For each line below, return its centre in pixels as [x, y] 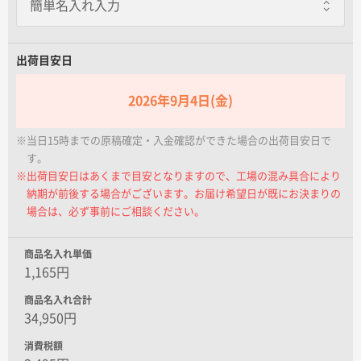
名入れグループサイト [81, 8]
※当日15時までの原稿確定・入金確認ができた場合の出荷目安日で [174, 140]
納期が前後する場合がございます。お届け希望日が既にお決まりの [184, 193]
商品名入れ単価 [58, 253]
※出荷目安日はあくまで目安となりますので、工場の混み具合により [178, 176]
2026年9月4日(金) [180, 100]
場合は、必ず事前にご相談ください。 [116, 211]
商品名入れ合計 [58, 299]
